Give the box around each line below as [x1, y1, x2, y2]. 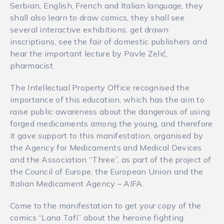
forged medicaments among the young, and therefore [10, 118, 213, 129]
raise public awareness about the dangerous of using [10, 106, 210, 117]
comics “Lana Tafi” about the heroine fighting [10, 212, 184, 223]
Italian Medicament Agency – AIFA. [10, 178, 144, 189]
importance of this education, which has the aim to [10, 94, 204, 105]
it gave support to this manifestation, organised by [10, 130, 203, 141]
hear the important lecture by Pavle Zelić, [10, 48, 168, 59]
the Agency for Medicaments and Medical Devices [10, 142, 202, 153]
